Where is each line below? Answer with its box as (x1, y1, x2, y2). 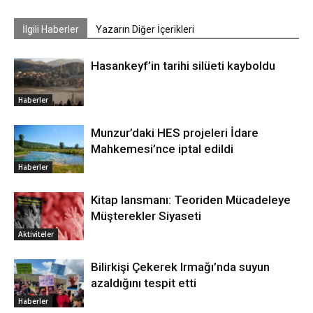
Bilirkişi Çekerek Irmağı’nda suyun (91, 260, 270, 275)
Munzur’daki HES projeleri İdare (91, 126, 259, 140)
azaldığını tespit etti (91, 276, 196, 291)
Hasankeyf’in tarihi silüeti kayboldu (91, 59, 275, 73)
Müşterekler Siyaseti (91, 209, 201, 224)
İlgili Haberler (22, 24, 79, 36)
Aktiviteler (18, 228, 54, 239)
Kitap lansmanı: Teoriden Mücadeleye (91, 193, 291, 208)
